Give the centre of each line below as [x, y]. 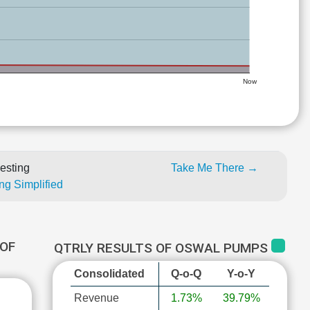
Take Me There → [215, 168]
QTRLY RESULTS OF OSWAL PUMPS [163, 248]
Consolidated [109, 274]
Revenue [96, 298]
